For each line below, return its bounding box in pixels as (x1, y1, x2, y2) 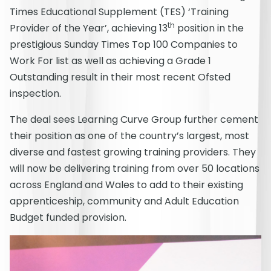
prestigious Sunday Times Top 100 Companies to (10, 38, 238, 52)
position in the (175, 21, 244, 36)
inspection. (10, 87, 61, 101)
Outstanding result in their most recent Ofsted (10, 70, 230, 85)
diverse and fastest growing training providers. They (10, 145, 256, 160)
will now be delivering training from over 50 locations (10, 162, 260, 176)
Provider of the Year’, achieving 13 (10, 21, 168, 36)
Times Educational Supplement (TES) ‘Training (10, 5, 229, 19)
